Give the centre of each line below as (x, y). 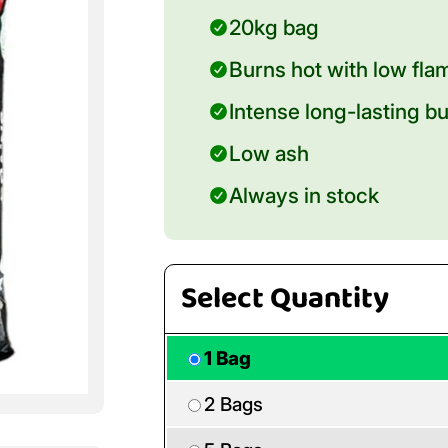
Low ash (269, 153)
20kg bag (274, 27)
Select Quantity (285, 299)
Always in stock (304, 195)
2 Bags (233, 404)
